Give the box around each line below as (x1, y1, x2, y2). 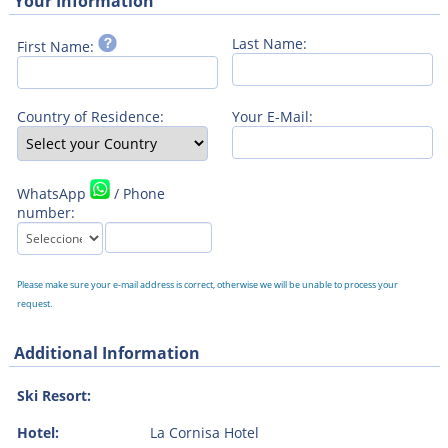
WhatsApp (16, 183, 90, 203)
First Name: (16, 36, 98, 56)
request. (16, 296, 52, 310)
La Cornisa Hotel (149, 422, 259, 442)
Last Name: (231, 33, 307, 53)
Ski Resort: (16, 385, 91, 405)
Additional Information (13, 341, 200, 364)
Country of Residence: (16, 106, 164, 126)
